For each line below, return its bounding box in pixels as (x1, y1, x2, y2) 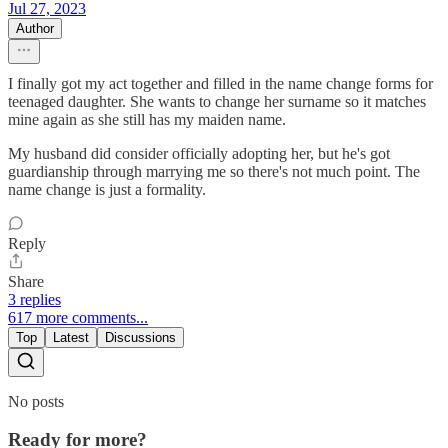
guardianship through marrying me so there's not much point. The (8, 162, 420, 180)
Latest (53, 329, 89, 345)
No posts (8, 392, 64, 410)
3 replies (8, 290, 61, 308)
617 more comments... (8, 308, 148, 326)
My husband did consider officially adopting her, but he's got (8, 144, 390, 162)
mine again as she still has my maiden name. (8, 110, 286, 128)
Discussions (105, 329, 176, 345)
